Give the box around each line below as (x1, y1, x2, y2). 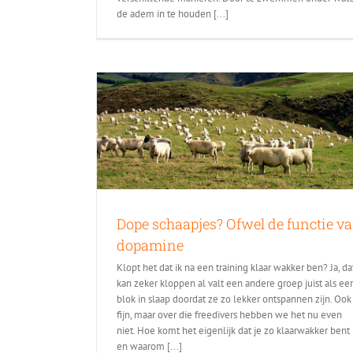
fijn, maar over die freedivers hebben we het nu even (117, 308, 342, 322)
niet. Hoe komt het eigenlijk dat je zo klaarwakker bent (117, 324, 350, 338)
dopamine (117, 236, 184, 255)
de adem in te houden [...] (117, 6, 229, 20)
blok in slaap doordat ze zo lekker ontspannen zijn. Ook (117, 292, 351, 307)
